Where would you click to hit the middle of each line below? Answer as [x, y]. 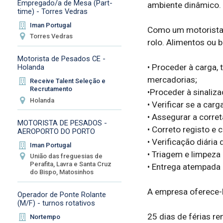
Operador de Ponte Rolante [61, 195]
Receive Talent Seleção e [68, 81]
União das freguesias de [66, 156]
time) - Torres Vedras [52, 11]
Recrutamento [51, 89]
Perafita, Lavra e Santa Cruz [71, 164]
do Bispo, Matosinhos [62, 172]
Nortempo [45, 217]
